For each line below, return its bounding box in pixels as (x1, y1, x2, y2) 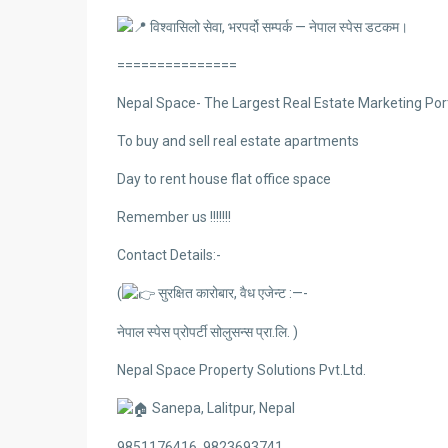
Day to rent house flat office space (117, 171, 331, 188)
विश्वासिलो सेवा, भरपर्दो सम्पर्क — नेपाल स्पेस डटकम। (147, 18, 408, 35)
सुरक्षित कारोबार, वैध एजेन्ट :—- (155, 285, 308, 302)
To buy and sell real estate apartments (117, 133, 359, 150)
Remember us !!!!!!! (117, 209, 231, 226)
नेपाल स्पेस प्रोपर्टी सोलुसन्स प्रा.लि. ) (117, 324, 298, 341)
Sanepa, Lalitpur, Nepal (149, 400, 295, 417)
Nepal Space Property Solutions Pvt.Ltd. (117, 362, 366, 379)
